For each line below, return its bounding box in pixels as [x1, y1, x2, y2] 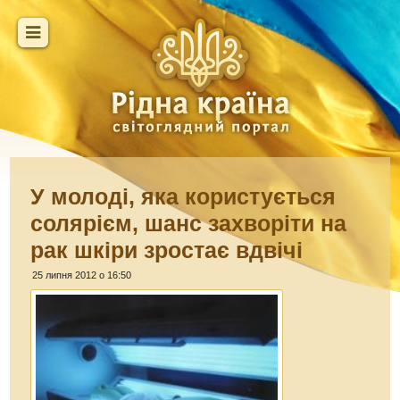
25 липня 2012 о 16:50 [32, 270, 132, 280]
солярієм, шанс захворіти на [30, 211, 347, 236]
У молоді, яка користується [30, 184, 337, 209]
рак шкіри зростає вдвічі [30, 237, 304, 262]
